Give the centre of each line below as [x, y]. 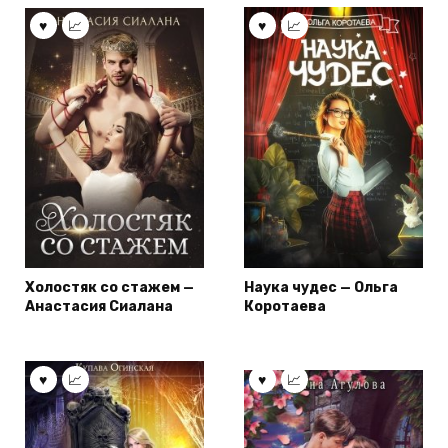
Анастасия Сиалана [99, 307]
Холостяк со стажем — [109, 288]
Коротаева [285, 307]
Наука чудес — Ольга [321, 288]
